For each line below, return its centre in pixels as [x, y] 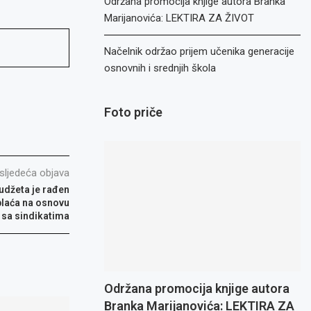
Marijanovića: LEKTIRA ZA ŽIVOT [179, 18]
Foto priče [134, 112]
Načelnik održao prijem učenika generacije [200, 51]
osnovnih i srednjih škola [160, 68]
